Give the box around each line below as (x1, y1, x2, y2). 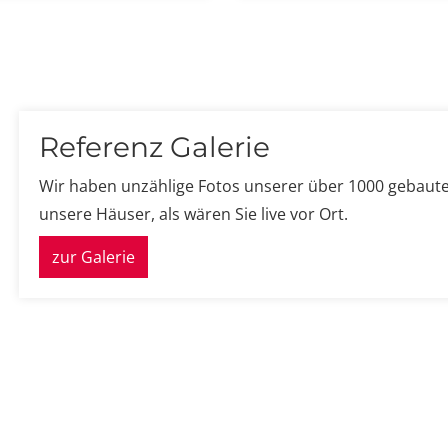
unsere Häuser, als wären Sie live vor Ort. (39, 203, 348, 226)
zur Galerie (52, 246, 135, 269)
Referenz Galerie (39, 130, 270, 165)
